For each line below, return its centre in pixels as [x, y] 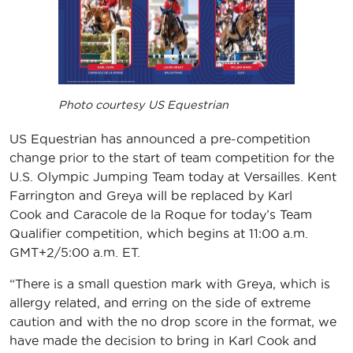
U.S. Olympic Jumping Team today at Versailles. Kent [173, 177]
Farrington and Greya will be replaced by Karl [151, 196]
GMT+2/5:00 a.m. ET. [75, 253]
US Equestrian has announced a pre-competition [160, 139]
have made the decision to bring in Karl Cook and [163, 341]
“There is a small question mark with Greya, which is [170, 284]
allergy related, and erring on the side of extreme [160, 303]
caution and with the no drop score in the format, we [173, 322]
